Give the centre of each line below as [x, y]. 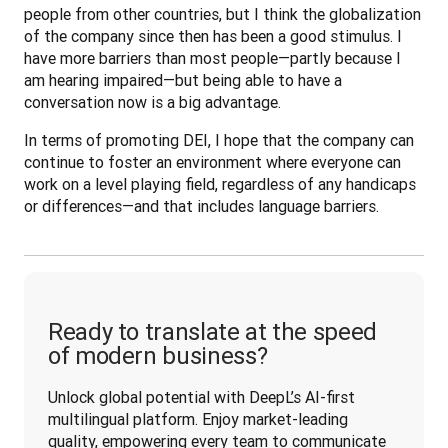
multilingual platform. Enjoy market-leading [198, 419]
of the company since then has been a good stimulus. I [213, 36]
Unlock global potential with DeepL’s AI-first [201, 397]
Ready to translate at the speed [212, 332]
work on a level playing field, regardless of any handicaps [220, 184]
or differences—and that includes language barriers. [201, 206]
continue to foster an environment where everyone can [212, 162]
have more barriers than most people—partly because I [212, 58]
